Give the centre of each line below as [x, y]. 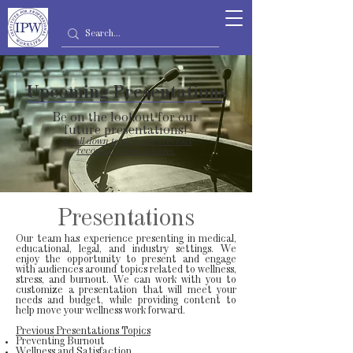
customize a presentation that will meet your [126, 290]
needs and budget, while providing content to [126, 301]
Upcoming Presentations [126, 93]
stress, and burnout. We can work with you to [126, 280]
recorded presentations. [126, 151]
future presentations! [126, 131]
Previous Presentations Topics [83, 331]
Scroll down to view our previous [126, 142]
